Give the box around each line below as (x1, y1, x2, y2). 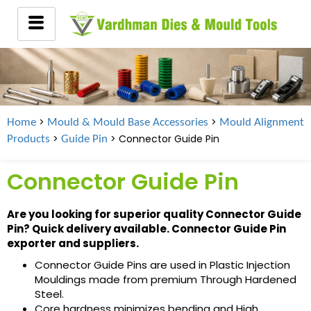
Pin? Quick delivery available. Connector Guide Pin (7, 221, 286, 236)
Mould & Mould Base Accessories (47, 116, 208, 128)
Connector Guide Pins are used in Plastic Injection (35, 257, 290, 272)
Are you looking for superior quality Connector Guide (7, 206, 301, 221)
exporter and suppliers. (7, 235, 139, 251)
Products (7, 133, 50, 145)
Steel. (35, 286, 64, 301)
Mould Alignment (219, 116, 304, 128)
